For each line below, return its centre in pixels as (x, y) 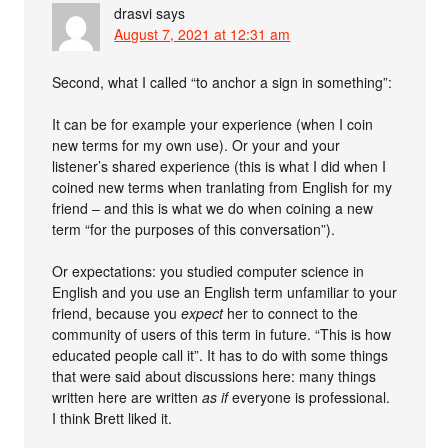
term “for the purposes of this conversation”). (194, 229)
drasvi (133, 13)
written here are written (127, 397)
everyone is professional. (309, 397)
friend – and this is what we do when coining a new (213, 208)
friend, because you (117, 313)
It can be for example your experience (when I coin (213, 124)
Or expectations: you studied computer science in (208, 271)
